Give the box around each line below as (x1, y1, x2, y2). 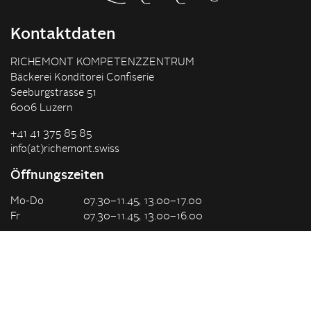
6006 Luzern (10, 103, 72, 114)
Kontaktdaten (10, 26, 115, 42)
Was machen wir (10, 278, 88, 289)
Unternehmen (10, 247, 115, 263)
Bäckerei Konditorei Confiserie (10, 72, 154, 83)
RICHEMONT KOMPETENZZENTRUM (10, 57, 194, 68)
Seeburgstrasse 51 (10, 87, 96, 99)
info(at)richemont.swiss (10, 144, 119, 155)
